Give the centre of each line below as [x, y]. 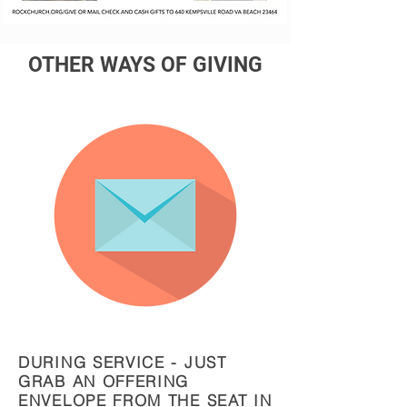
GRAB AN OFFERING [104, 381]
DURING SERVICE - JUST [123, 362]
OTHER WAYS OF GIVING [145, 65]
